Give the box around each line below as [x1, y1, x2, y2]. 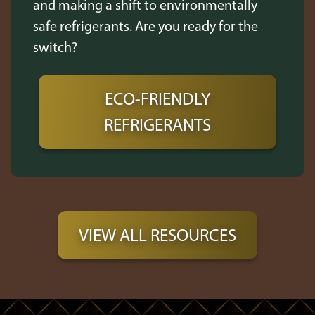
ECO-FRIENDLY [104, 88, 211, 109]
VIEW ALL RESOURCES [79, 224, 236, 245]
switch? [33, 39, 77, 56]
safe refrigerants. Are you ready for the [33, 18, 258, 34]
